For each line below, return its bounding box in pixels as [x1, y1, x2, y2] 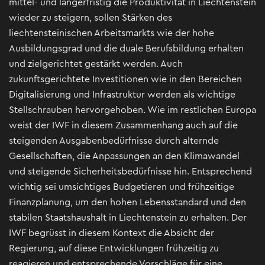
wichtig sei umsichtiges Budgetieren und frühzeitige [9, 182, 234, 192]
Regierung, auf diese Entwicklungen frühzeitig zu [9, 244, 219, 254]
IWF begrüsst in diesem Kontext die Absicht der [9, 228, 214, 238]
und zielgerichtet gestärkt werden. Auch [9, 59, 183, 69]
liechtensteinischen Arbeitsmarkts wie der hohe [9, 28, 214, 38]
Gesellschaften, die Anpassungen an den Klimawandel [9, 151, 240, 161]
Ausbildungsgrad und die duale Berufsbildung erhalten [9, 44, 244, 54]
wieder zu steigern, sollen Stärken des [9, 13, 172, 23]
